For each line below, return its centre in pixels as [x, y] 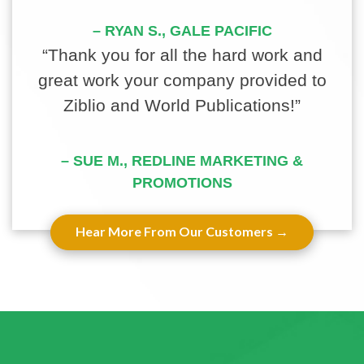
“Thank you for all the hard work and [182, 54]
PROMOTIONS [182, 182]
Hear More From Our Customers [174, 231]
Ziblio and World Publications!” [182, 105]
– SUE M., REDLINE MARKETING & [182, 160]
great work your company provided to [182, 80]
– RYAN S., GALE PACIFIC [182, 30]
